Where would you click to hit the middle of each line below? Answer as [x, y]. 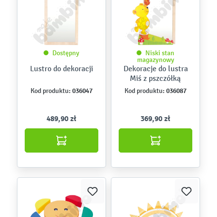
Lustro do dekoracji [62, 69]
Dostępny [66, 53]
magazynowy [155, 60]
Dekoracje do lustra [155, 69]
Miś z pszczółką [155, 78]
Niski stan [160, 53]
